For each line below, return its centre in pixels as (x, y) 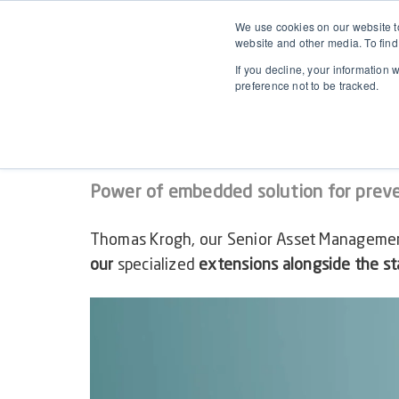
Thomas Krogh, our (158, 241)
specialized (156, 266)
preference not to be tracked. (307, 85)
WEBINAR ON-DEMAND (184, 92)
